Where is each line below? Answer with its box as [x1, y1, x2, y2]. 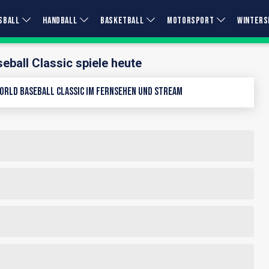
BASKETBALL [100, 15, 144, 26]
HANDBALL [43, 15, 77, 26]
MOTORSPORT [167, 15, 214, 26]
